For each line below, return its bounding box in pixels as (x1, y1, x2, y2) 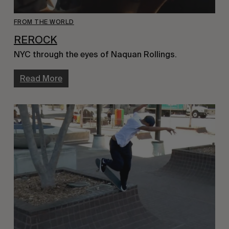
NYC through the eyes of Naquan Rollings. (13, 49, 177, 59)
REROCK (13, 34, 57, 47)
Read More (19, 73, 62, 83)
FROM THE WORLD (13, 18, 74, 26)
